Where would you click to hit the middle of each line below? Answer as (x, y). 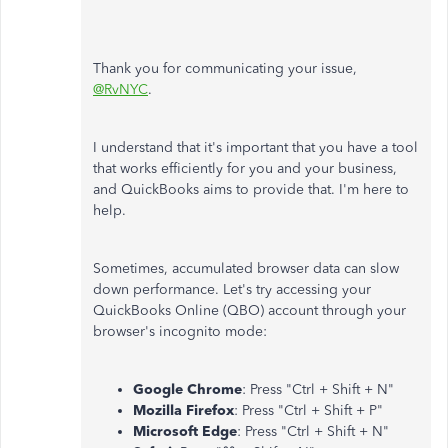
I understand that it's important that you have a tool (255, 147)
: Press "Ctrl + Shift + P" (308, 410)
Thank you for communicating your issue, (225, 68)
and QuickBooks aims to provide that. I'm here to (251, 189)
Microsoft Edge (185, 431)
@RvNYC (120, 89)
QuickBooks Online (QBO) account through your (249, 310)
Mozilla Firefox (183, 410)
